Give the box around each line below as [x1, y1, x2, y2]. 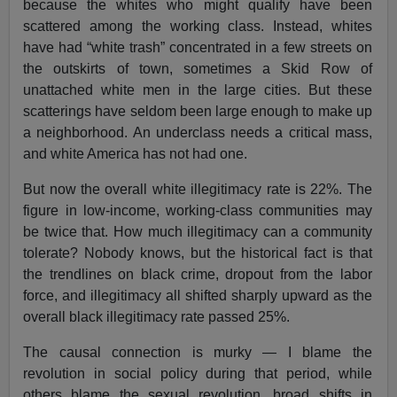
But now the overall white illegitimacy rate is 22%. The [23, 182, 372, 198]
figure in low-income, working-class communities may [23, 203, 372, 219]
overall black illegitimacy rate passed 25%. [23, 309, 291, 325]
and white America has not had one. [23, 146, 248, 162]
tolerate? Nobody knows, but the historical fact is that [23, 245, 372, 261]
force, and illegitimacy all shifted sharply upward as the [23, 288, 372, 304]
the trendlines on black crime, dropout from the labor [23, 267, 372, 283]
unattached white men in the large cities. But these [23, 82, 372, 98]
